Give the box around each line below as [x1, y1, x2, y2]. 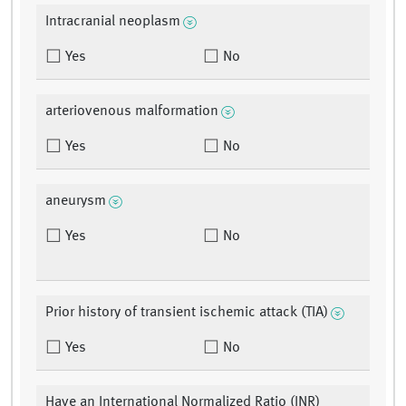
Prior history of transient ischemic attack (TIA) [45, 305, 328, 321]
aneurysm [45, 194, 106, 209]
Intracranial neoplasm [45, 14, 180, 30]
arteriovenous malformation [45, 104, 218, 120]
